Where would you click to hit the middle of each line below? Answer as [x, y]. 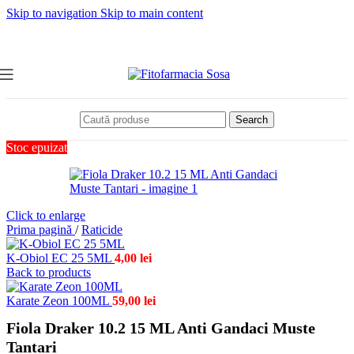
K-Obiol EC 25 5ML [60, 258]
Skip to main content [152, 13]
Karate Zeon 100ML [59, 301]
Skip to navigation [53, 13]
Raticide [102, 230]
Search [252, 119]
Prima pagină [41, 230]
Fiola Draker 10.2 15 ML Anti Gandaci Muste [161, 328]
